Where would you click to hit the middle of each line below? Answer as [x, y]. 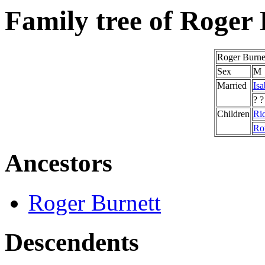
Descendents [72, 243]
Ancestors [59, 163]
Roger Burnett [95, 203]
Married [232, 86]
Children [233, 114]
